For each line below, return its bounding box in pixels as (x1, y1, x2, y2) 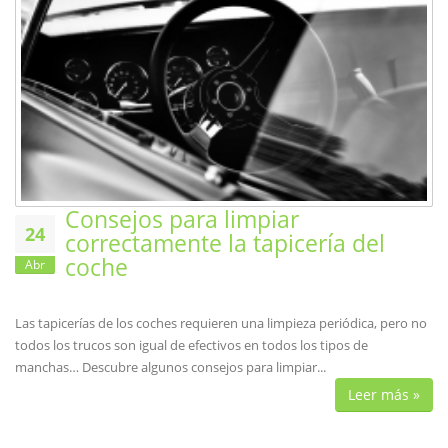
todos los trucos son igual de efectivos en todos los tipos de (15, 336, 368, 355)
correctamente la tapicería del (65, 227, 385, 260)
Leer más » (348, 385, 420, 405)
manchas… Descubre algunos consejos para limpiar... (15, 358, 326, 377)
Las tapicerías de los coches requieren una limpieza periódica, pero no (15, 314, 427, 333)
